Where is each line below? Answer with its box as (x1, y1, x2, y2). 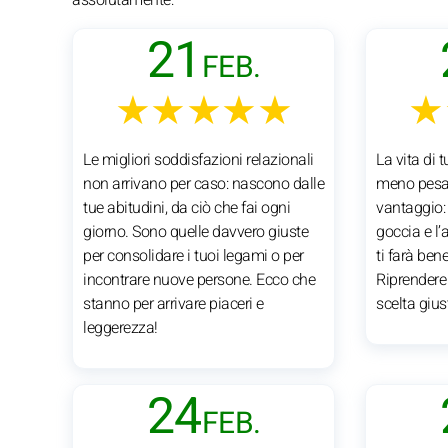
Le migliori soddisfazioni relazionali (83, 147, 314, 172)
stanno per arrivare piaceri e (83, 291, 264, 316)
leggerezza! (83, 315, 158, 340)
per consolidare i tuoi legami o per (83, 243, 304, 268)
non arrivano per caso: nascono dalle (83, 171, 324, 196)
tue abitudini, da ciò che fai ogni (83, 195, 290, 220)
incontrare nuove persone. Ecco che (83, 267, 315, 292)
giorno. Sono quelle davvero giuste (83, 219, 308, 244)
